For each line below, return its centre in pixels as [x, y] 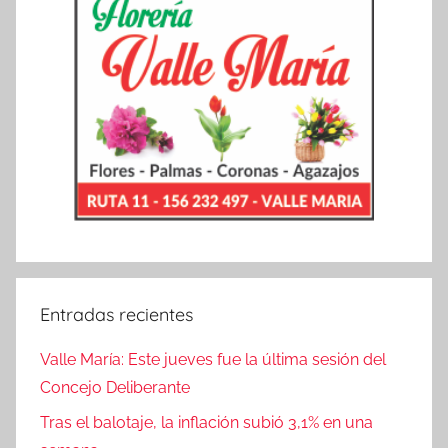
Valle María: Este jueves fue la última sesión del [213, 360]
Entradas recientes [116, 315]
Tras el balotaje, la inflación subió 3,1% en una [206, 422]
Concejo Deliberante [115, 388]
